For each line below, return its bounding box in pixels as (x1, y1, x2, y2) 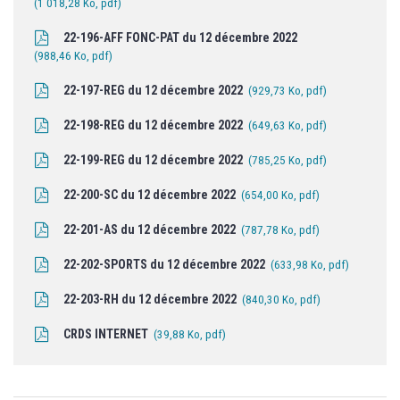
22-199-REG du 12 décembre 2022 (61, 153, 246, 168)
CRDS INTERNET (61, 327, 152, 342)
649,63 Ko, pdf (252, 119, 324, 133)
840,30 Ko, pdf (246, 293, 318, 307)
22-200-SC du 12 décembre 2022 (61, 187, 239, 203)
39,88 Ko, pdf (157, 328, 223, 342)
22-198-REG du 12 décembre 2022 (61, 118, 246, 133)
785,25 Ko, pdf (252, 154, 324, 168)
